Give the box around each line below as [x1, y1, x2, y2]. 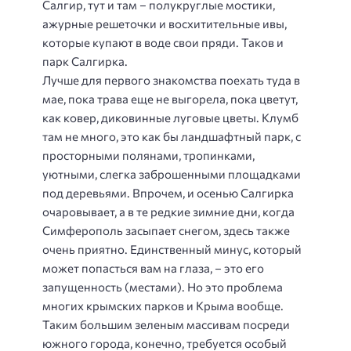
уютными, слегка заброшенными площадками [42, 166, 301, 181]
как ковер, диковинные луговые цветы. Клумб [42, 110, 299, 125]
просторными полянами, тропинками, [42, 147, 255, 162]
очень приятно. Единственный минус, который [42, 241, 302, 256]
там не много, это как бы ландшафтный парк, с [42, 128, 301, 143]
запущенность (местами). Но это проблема [42, 279, 283, 294]
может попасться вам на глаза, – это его [42, 260, 264, 275]
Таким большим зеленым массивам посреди [42, 317, 290, 331]
